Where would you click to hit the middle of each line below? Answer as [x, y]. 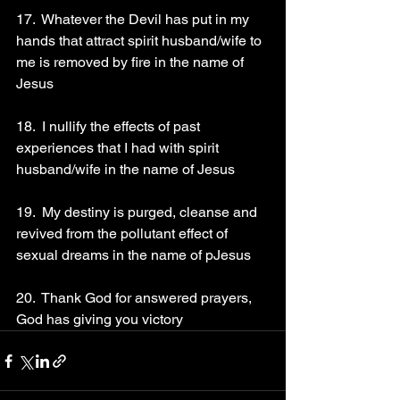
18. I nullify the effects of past [110, 126]
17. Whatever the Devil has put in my [134, 19]
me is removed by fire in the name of [132, 62]
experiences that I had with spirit [119, 148]
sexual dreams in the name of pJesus [135, 255]
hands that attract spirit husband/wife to [141, 41]
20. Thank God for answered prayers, [136, 298]
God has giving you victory [100, 319]
